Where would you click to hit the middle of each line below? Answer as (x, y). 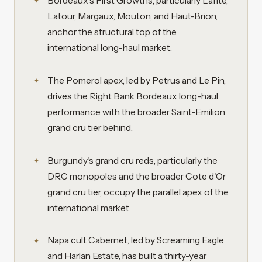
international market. (89, 208)
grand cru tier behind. (90, 127)
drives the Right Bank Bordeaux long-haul (133, 96)
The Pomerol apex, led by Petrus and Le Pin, (137, 80)
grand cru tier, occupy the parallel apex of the (138, 192)
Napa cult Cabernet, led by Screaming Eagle (136, 240)
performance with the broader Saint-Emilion (136, 112)
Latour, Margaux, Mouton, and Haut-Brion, (132, 16)
